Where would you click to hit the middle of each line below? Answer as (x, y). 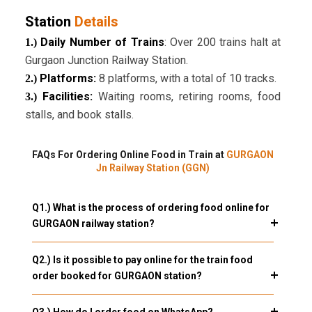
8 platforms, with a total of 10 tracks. (186, 79)
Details (96, 22)
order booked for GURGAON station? (117, 276)
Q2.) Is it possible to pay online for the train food (142, 260)
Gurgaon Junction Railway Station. (106, 61)
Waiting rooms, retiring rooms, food (189, 97)
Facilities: (67, 97)
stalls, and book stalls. (79, 115)
